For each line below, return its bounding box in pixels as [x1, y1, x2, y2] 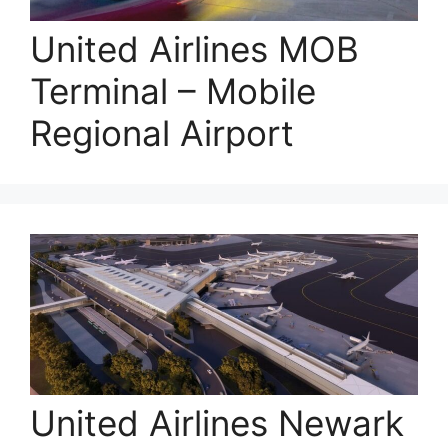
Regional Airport [30, 112, 294, 155]
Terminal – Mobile [30, 70, 316, 113]
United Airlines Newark [30, 402, 404, 445]
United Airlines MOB [30, 28, 359, 71]
